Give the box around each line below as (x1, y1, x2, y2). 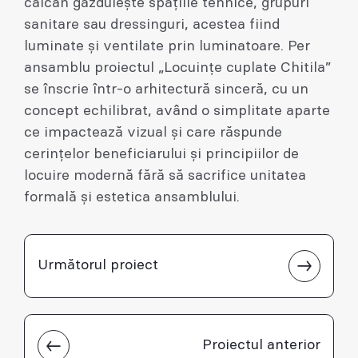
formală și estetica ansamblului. (24, 189, 240, 205)
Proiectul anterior (202, 338, 320, 353)
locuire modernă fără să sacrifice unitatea (24, 168, 306, 183)
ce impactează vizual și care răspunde (24, 125, 282, 140)
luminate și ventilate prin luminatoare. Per (24, 38, 310, 54)
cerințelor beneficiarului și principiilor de (24, 146, 299, 161)
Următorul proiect (38, 258, 158, 273)
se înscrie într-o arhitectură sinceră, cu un (24, 82, 308, 97)
